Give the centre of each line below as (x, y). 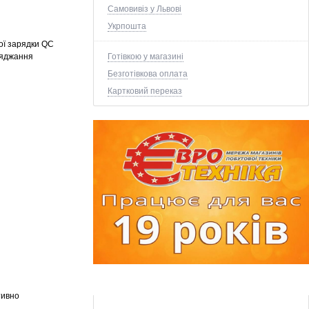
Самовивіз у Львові (144, 9)
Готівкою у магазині (146, 56)
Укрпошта (127, 26)
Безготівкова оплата (148, 73)
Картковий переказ (145, 91)
